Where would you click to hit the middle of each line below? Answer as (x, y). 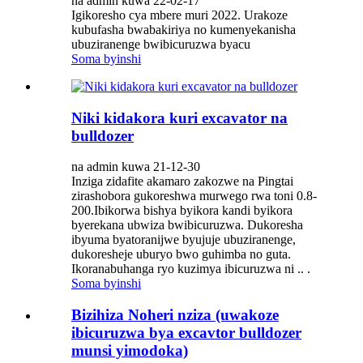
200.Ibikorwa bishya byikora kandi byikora (182, 211)
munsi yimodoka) (130, 351)
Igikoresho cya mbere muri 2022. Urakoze (179, 15)
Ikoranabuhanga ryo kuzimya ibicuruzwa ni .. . (191, 269)
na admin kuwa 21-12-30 (136, 167)
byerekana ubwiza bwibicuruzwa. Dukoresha (187, 225)
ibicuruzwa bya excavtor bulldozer (186, 333)
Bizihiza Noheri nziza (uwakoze (175, 315)
